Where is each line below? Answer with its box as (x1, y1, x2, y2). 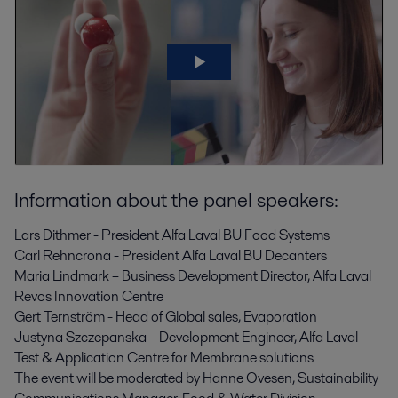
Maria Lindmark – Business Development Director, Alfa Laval (14, 265, 371, 286)
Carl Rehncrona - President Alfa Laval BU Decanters (14, 244, 327, 266)
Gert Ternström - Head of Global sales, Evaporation (14, 306, 317, 327)
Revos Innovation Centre (14, 285, 163, 306)
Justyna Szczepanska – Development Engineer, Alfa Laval (14, 326, 358, 347)
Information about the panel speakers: (14, 186, 338, 215)
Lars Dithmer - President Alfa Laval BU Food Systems (14, 224, 330, 245)
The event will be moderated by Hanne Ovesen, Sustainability (14, 367, 378, 388)
